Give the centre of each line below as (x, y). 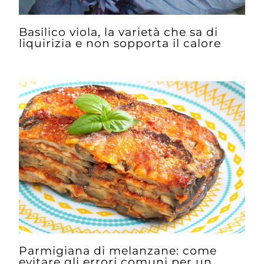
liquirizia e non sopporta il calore (120, 43)
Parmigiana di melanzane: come (118, 250)
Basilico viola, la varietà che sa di (119, 32)
